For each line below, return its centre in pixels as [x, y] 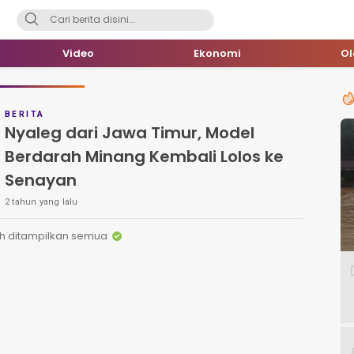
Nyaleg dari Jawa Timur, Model [130, 133]
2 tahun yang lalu [41, 202]
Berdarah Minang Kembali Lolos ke [144, 156]
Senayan [41, 180]
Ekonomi [217, 53]
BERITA [25, 114]
